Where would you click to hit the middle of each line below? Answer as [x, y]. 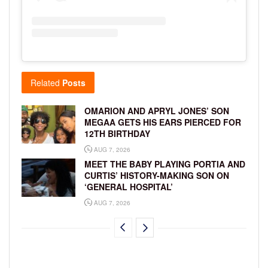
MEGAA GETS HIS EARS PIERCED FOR [163, 122]
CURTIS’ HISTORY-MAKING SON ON [157, 176]
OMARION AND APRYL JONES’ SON [157, 111]
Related [45, 83]
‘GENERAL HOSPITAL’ [129, 187]
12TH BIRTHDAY [117, 134]
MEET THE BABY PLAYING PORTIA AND [165, 164]
